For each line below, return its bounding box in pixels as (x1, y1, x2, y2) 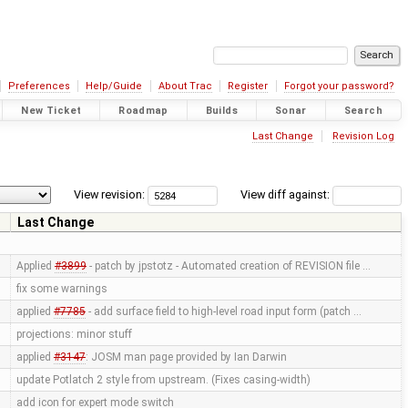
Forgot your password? (283, 80, 394, 92)
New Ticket (21, 104, 82, 117)
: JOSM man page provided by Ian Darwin (85, 351, 287, 364)
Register (228, 80, 269, 92)
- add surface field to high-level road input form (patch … (85, 305, 362, 319)
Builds (205, 104, 239, 117)
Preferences (7, 80, 70, 92)
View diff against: (240, 188, 332, 202)
